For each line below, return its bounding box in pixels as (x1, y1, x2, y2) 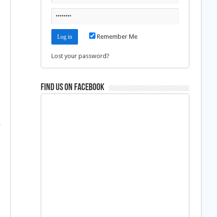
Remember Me (95, 33, 138, 41)
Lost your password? (51, 52, 109, 60)
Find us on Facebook (40, 83, 104, 93)
